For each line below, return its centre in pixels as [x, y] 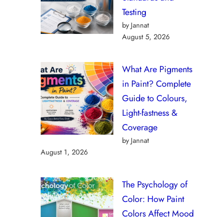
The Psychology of [155, 184]
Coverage [140, 127]
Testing [134, 12]
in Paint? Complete [156, 84]
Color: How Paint [153, 199]
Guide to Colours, [155, 98]
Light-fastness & [150, 113]
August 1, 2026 [64, 152]
